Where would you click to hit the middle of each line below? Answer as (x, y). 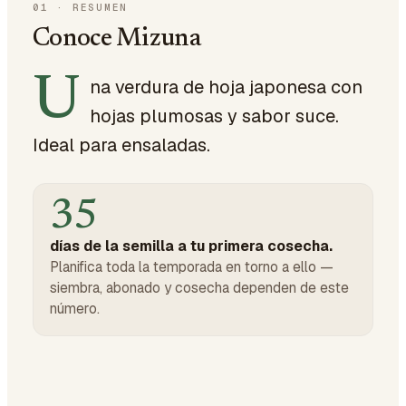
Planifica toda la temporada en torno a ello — (192, 267)
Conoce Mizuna (116, 39)
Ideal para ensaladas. (121, 145)
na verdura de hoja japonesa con (226, 87)
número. (75, 309)
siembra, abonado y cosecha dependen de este (199, 288)
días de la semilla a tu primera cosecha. (191, 246)
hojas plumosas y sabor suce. (214, 116)
